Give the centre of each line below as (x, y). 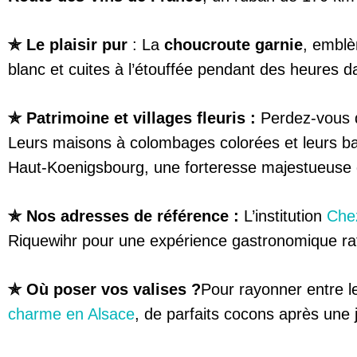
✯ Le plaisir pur (70, 44)
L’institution (283, 216)
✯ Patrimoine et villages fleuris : (134, 118)
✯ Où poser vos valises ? (104, 289)
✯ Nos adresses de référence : (124, 216)
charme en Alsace (71, 314)
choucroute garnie (233, 44)
